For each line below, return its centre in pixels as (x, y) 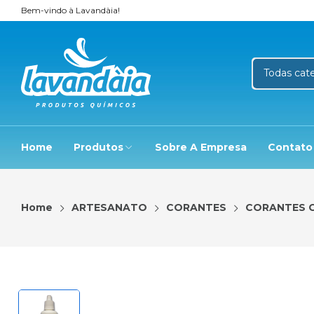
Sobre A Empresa (201, 147)
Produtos (98, 147)
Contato (290, 147)
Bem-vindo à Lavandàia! (70, 10)
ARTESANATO (109, 207)
